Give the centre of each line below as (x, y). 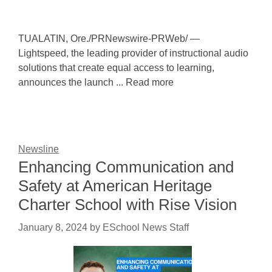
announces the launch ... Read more (96, 82)
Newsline (39, 149)
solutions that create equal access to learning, (116, 68)
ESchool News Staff (146, 227)
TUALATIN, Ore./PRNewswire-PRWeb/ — (110, 39)
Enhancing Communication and (126, 167)
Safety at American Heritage (115, 186)
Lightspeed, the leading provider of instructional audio (133, 53)
